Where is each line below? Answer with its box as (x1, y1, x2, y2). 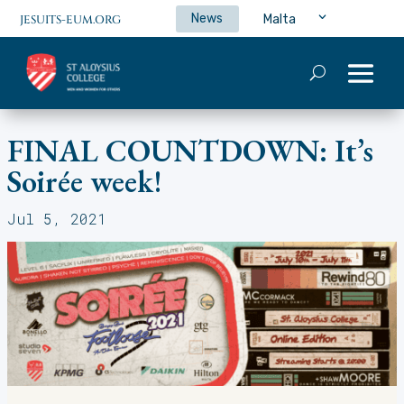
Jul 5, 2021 (7, 209, 106, 228)
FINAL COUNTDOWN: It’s (7, 131, 373, 170)
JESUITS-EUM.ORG (20, 13, 121, 28)
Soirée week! (7, 161, 162, 201)
